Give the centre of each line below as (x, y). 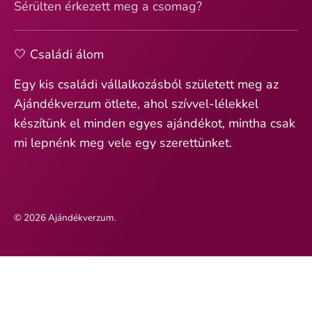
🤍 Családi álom (59, 54)
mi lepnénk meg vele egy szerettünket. (123, 142)
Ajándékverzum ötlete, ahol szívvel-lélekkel (136, 103)
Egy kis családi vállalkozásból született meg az (146, 84)
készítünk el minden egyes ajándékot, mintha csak (155, 123)
